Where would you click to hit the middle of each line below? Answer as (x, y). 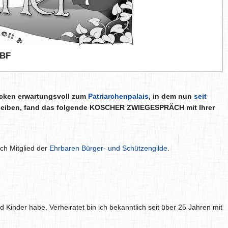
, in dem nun (171, 96)
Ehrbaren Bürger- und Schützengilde (108, 148)
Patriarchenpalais (118, 96)
